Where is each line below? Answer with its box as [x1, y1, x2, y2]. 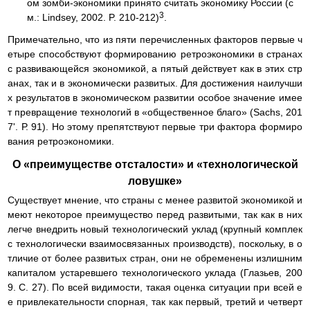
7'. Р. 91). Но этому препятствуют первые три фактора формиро [8, 120, 302, 132]
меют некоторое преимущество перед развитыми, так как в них [8, 208, 302, 220]
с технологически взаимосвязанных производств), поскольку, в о [8, 237, 302, 249]
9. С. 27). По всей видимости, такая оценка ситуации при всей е [8, 281, 302, 293]
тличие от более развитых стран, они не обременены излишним [8, 252, 302, 264]
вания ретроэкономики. [8, 135, 114, 147]
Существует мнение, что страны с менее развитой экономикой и [8, 194, 302, 206]
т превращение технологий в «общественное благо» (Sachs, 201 [8, 106, 302, 118]
